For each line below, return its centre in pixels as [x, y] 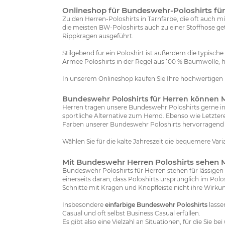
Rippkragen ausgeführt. [98, 36]
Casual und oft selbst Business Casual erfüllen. [131, 213]
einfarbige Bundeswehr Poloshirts [156, 205]
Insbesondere [84, 205]
